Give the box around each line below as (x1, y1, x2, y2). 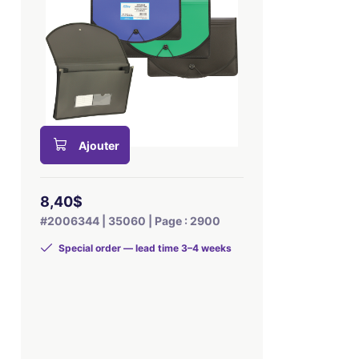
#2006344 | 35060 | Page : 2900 (39, 214, 220, 228)
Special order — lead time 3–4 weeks (55, 242, 232, 254)
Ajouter (78, 139, 119, 152)
